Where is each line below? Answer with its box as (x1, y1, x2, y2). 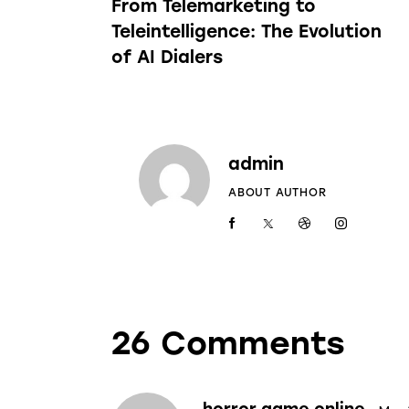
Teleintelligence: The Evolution (111, 20, 382, 42)
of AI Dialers (111, 46, 223, 68)
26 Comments (111, 324, 345, 363)
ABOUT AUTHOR (228, 185, 327, 199)
